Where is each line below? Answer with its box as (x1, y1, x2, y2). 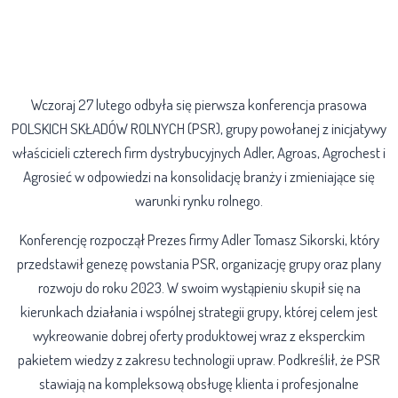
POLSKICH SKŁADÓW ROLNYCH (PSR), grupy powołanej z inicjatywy (12, 119, 386, 139)
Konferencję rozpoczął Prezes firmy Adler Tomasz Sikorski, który (19, 230, 379, 250)
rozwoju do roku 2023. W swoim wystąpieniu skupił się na (37, 278, 361, 298)
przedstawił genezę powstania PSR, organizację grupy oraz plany (17, 254, 381, 274)
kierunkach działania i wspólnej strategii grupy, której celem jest (20, 302, 378, 322)
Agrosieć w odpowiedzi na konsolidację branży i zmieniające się (23, 167, 375, 187)
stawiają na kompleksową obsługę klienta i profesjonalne (39, 374, 359, 394)
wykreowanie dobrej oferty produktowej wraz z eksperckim (33, 326, 365, 346)
